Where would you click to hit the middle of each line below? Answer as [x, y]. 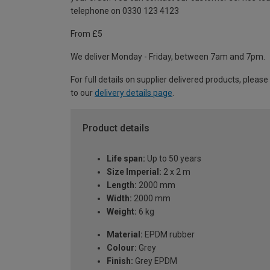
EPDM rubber [169, 234]
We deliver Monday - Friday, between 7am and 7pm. [168, 57]
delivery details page [133, 93]
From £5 [86, 34]
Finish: [120, 261]
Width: [119, 198]
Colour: [122, 247]
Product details [116, 128]
